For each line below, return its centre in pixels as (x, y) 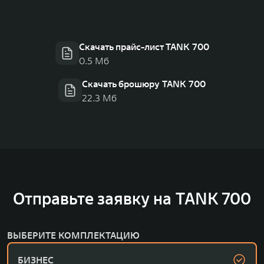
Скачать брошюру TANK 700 (144, 83)
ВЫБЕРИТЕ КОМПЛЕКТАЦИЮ (73, 235)
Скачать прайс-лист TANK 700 (144, 46)
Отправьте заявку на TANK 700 (132, 199)
